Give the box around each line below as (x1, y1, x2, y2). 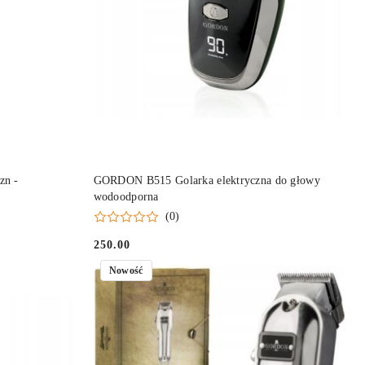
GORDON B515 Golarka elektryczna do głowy (93, 174, 320, 187)
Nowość (108, 264, 143, 276)
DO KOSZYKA (196, 168, 266, 180)
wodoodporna (93, 191, 159, 204)
